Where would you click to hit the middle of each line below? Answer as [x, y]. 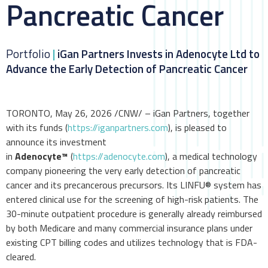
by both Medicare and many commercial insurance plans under [129, 228]
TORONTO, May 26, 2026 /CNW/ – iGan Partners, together [128, 113]
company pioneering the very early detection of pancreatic [123, 170]
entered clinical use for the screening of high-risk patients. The [132, 199]
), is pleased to [197, 127]
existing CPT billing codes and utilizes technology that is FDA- [132, 242]
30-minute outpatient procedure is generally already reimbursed [134, 213]
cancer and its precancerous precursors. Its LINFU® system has [134, 185]
